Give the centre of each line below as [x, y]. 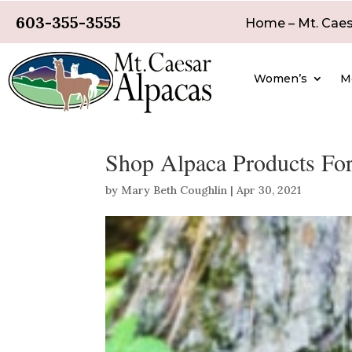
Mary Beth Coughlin [174, 190]
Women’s [281, 78]
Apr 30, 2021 [269, 190]
